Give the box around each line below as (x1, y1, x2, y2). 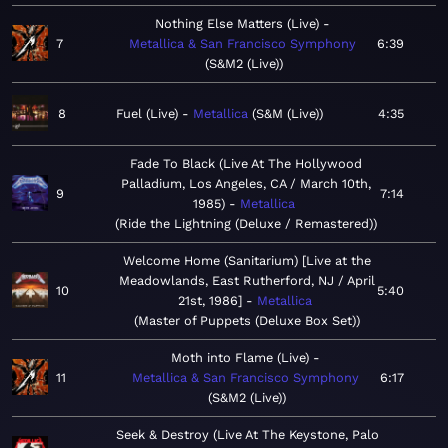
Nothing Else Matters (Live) (154, 16, 319, 32)
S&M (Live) (256, 106, 319, 122)
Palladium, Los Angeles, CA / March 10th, (121, 176, 371, 192)
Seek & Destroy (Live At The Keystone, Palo (116, 427, 379, 443)
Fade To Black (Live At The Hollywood (130, 156, 362, 172)
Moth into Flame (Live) (170, 350, 309, 366)
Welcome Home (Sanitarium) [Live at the (122, 253, 371, 269)
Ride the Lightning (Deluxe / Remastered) (119, 216, 373, 232)
